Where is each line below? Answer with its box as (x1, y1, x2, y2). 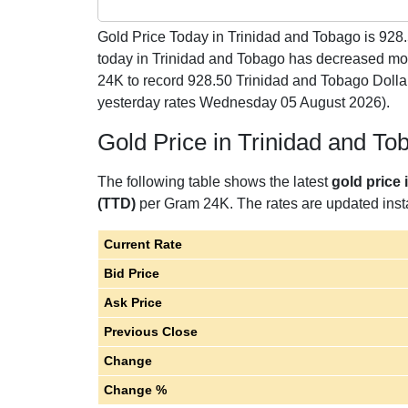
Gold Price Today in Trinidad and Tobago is (97, 29, 379, 45)
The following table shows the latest (97, 174, 331, 189)
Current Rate (103, 237, 182, 251)
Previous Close (103, 324, 198, 339)
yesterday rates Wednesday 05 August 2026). (97, 95, 390, 110)
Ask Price (103, 295, 162, 310)
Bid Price (103, 266, 159, 280)
